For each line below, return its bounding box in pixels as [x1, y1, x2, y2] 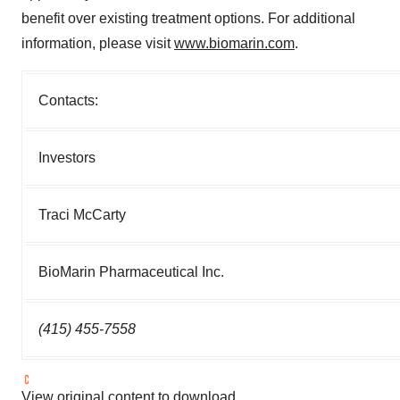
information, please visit [21, 36, 174, 51]
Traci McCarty [38, 207, 126, 222]
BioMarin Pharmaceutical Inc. [38, 264, 224, 279]
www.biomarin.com [174, 36, 295, 51]
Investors [38, 150, 96, 165]
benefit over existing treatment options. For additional [21, 11, 355, 26]
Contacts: [38, 93, 98, 108]
